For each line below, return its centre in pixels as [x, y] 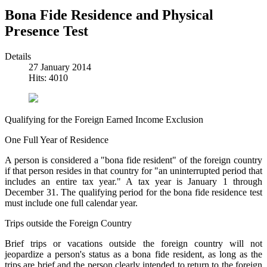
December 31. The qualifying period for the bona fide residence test [133, 192]
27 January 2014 [60, 67]
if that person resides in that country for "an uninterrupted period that [133, 170]
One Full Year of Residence [57, 139]
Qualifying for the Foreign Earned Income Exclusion [105, 119]
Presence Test [46, 31]
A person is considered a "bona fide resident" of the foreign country [133, 160]
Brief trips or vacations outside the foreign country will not [133, 243]
